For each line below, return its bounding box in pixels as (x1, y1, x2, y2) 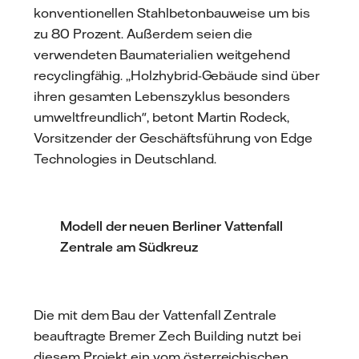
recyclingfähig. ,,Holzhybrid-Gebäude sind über (34, 67, 320, 83)
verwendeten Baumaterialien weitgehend (34, 46, 291, 63)
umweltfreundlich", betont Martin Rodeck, (34, 108, 289, 125)
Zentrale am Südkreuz (60, 239, 198, 256)
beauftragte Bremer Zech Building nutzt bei (34, 327, 301, 344)
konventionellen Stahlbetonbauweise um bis (34, 4, 310, 21)
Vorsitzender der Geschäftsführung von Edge (34, 129, 313, 146)
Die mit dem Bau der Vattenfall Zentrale (34, 306, 277, 323)
